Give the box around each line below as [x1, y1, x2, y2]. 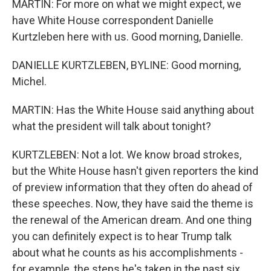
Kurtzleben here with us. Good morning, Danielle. [12, 30, 243, 43]
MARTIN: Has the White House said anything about [12, 103, 254, 116]
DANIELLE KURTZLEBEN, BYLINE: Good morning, [12, 59, 241, 71]
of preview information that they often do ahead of [12, 181, 253, 194]
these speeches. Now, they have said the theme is [12, 197, 253, 210]
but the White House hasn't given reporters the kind [12, 165, 258, 177]
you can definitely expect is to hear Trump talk [12, 230, 232, 243]
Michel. [12, 75, 47, 88]
